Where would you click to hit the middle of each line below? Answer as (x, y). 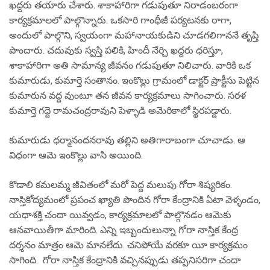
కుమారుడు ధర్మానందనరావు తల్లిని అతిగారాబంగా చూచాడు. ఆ (127, 140)
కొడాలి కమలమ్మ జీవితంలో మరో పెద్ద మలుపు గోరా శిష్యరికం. (121, 185)
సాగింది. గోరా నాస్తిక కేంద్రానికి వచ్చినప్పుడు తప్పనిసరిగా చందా (125, 260)
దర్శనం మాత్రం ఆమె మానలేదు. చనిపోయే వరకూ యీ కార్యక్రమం (128, 245)
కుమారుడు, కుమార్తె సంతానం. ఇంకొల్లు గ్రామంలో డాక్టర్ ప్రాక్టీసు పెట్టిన (134, 80)
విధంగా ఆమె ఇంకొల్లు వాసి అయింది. (76, 155)
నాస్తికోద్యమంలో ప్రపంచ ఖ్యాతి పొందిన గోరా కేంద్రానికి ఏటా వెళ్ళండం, (135, 200)
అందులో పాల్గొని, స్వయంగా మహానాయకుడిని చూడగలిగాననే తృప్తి (134, 35)
